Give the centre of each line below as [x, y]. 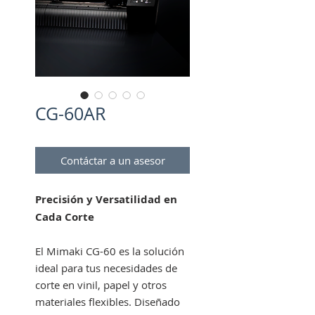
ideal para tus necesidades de [106, 268]
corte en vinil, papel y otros [101, 285]
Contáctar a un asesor [112, 160]
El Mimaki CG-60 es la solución [110, 251]
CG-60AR [70, 114]
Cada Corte [65, 217]
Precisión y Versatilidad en [106, 199]
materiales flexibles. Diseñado [108, 302]
